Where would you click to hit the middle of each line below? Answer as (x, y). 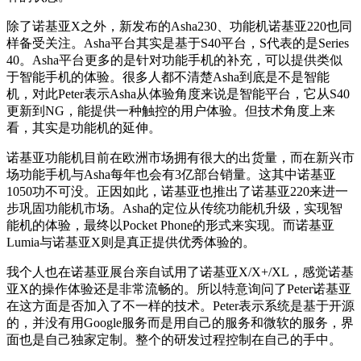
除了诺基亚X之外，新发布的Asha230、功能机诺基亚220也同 (179, 27)
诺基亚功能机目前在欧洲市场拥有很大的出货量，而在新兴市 (180, 158)
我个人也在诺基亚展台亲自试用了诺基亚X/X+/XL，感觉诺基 (180, 272)
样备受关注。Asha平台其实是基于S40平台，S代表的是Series (178, 44)
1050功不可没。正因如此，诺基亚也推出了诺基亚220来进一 (177, 192)
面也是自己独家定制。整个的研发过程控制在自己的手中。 (174, 340)
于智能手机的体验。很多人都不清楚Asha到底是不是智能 (168, 77)
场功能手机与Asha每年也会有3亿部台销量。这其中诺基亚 (171, 175)
